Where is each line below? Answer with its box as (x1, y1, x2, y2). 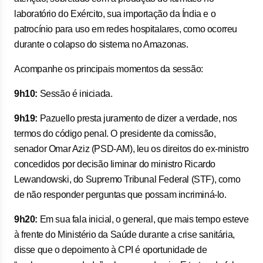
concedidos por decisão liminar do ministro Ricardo (14, 159, 216, 169)
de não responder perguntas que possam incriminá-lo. (14, 190, 227, 200)
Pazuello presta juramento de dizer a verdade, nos (38, 113, 238, 123)
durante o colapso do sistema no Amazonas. (14, 39, 188, 49)
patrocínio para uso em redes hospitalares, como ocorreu (14, 24, 238, 34)
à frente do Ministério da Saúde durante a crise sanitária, (14, 230, 235, 240)
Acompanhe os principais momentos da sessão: (14, 64, 203, 74)
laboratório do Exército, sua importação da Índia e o (14, 9, 216, 19)
